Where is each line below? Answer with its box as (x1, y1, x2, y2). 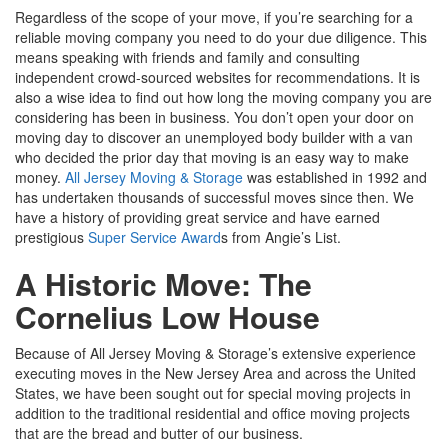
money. (15, 166, 65, 187)
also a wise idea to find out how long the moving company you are (15, 86, 432, 107)
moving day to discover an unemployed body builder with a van (15, 126, 413, 147)
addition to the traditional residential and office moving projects (15, 402, 410, 423)
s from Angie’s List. (221, 226, 341, 247)
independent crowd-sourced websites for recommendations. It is (15, 66, 420, 87)
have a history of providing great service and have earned (15, 206, 380, 227)
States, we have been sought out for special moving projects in (15, 382, 411, 403)
